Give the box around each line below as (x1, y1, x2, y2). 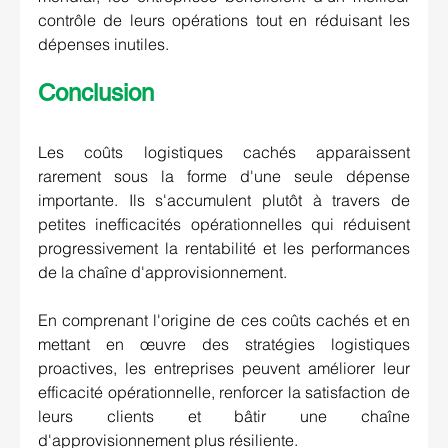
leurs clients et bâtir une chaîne (38, 406, 410, 427)
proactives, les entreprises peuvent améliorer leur (38, 358, 410, 379)
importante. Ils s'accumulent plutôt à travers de (38, 190, 410, 211)
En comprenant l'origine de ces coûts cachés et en (38, 310, 410, 331)
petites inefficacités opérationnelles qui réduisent (38, 214, 410, 235)
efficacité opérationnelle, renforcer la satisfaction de (38, 382, 410, 403)
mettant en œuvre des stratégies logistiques (38, 334, 410, 355)
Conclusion (38, 79, 154, 107)
